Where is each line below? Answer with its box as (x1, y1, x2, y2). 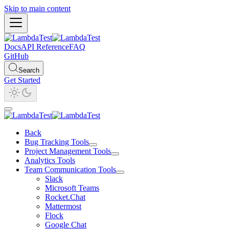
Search (18, 66, 39, 74)
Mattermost (45, 202, 81, 211)
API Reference (21, 42, 69, 51)
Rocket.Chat (45, 193, 85, 201)
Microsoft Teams (45, 184, 99, 192)
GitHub (4, 52, 29, 60)
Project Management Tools (25, 147, 111, 155)
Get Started (4, 76, 40, 84)
